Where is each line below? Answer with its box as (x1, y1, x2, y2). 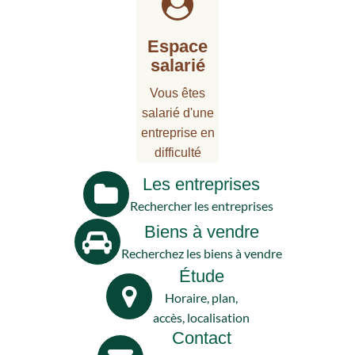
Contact (171, 328, 231, 349)
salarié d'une (141, 106, 214, 120)
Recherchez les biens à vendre (120, 245, 282, 261)
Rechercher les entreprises (129, 197, 273, 213)
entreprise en (140, 126, 215, 140)
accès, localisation (153, 310, 250, 326)
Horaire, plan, (165, 290, 238, 306)
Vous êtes (150, 86, 205, 101)
